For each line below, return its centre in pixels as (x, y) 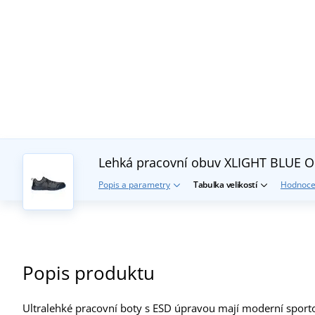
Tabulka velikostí (225, 184)
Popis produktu (89, 272)
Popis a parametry (134, 184)
